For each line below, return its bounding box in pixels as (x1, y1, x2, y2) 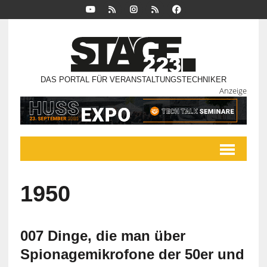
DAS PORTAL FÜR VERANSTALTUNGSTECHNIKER (40, 75, 226, 85)
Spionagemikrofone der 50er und (20, 246, 244, 263)
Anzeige (219, 85, 247, 97)
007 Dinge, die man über (20, 228, 185, 244)
